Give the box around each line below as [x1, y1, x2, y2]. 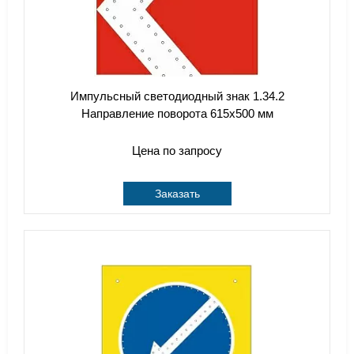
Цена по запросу [132, 144, 222, 157]
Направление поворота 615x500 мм [81, 107, 273, 120]
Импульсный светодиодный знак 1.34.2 [70, 89, 284, 103]
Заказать [154, 187, 200, 200]
